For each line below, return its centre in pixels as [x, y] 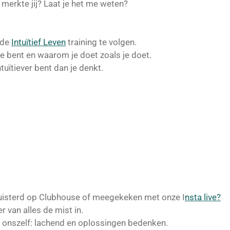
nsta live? [203, 197]
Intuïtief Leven [39, 42]
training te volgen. [101, 42]
